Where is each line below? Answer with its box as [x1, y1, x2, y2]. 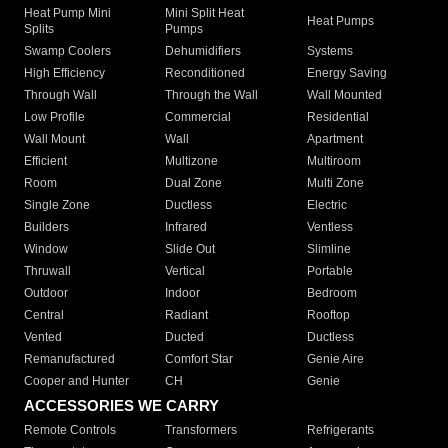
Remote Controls [24, 423, 116, 438]
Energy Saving [306, 66, 387, 81]
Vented [24, 330, 62, 345]
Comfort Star [165, 352, 234, 367]
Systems [306, 44, 353, 59]
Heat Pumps [306, 14, 374, 29]
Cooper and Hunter [24, 374, 129, 389]
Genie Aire [306, 352, 364, 367]
